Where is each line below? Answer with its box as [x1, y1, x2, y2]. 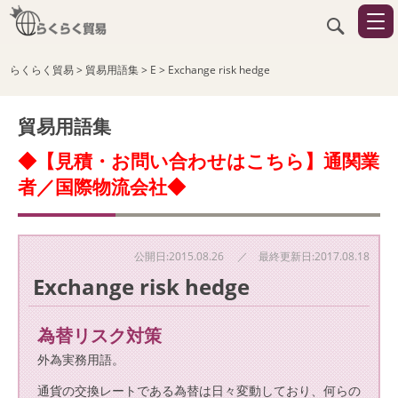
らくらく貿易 [10, 62, 75, 77]
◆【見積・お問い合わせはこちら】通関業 [18, 148, 379, 173]
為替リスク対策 [37, 323, 162, 347]
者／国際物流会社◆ [18, 174, 186, 199]
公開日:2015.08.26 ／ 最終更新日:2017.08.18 [134, 249, 370, 264]
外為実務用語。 [37, 351, 124, 368]
